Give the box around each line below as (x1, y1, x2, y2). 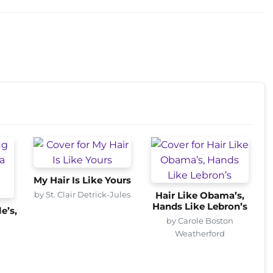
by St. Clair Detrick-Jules (34, 189, 131, 199)
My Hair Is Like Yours (34, 174, 132, 186)
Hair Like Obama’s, (155, 190, 244, 201)
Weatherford (174, 228, 225, 238)
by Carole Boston (166, 215, 233, 225)
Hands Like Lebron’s (152, 200, 247, 212)
